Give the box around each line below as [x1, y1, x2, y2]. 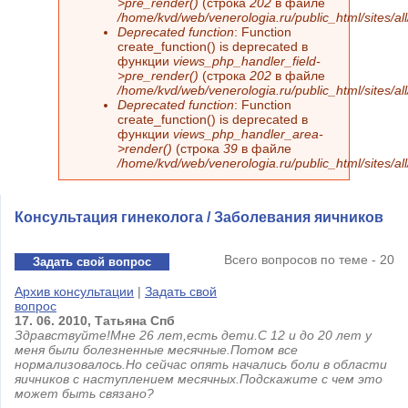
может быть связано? [15, 386, 154, 401]
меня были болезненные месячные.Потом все [15, 342, 298, 357]
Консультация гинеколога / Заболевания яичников [15, 209, 383, 225]
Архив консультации [15, 284, 134, 299]
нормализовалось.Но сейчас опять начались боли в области [15, 357, 387, 372]
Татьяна [95, 313, 147, 328]
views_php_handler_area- [173, 127, 323, 141]
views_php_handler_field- [173, 54, 321, 68]
